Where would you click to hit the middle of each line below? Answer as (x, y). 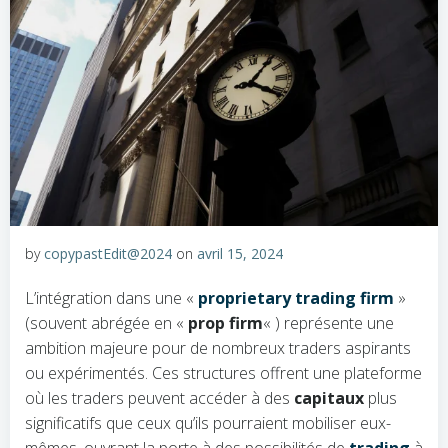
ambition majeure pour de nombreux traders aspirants (218, 348)
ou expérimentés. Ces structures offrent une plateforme (223, 373)
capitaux (329, 398)
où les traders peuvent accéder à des (159, 398)
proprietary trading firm (296, 298)
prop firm (225, 323)
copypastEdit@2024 (108, 253)
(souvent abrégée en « (106, 323)
